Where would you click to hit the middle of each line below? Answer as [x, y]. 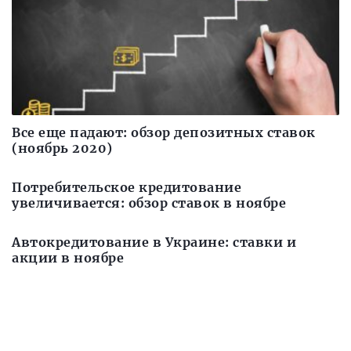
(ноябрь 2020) [62, 148]
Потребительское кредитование [127, 188]
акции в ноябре [68, 258]
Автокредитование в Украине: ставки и [154, 242]
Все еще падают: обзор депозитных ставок [164, 133]
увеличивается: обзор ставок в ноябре [149, 203]
